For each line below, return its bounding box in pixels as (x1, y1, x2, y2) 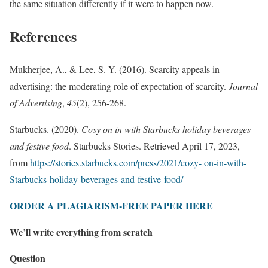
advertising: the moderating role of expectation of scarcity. (10, 80, 229, 93)
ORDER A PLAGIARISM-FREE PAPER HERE (10, 199, 213, 213)
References (10, 26, 77, 47)
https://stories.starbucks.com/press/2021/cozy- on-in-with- (30, 156, 246, 169)
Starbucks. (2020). (10, 123, 81, 136)
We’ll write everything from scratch (10, 225, 153, 239)
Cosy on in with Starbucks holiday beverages (81, 123, 251, 136)
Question (10, 251, 45, 266)
